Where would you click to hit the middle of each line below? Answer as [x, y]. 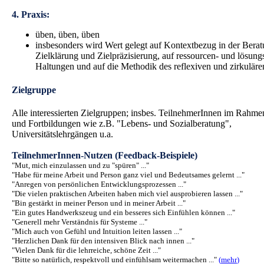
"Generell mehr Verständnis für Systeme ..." [80, 222]
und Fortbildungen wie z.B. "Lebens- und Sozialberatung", [122, 123]
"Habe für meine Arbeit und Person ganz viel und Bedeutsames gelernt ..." [128, 174]
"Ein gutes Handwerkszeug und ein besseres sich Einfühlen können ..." [123, 212]
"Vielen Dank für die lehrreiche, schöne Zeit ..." [86, 250]
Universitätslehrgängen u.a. [62, 134]
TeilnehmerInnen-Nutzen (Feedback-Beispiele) [105, 155]
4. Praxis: [31, 15]
